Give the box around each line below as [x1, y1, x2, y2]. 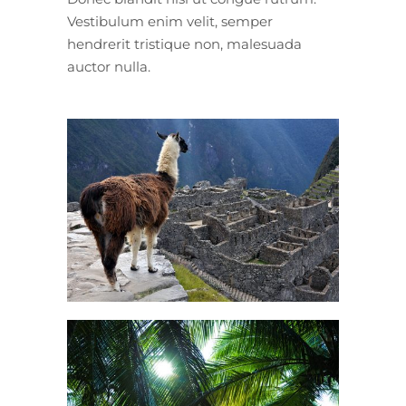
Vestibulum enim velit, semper [67, 12, 273, 30]
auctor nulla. [67, 57, 150, 75]
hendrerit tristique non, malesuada [67, 34, 302, 53]
